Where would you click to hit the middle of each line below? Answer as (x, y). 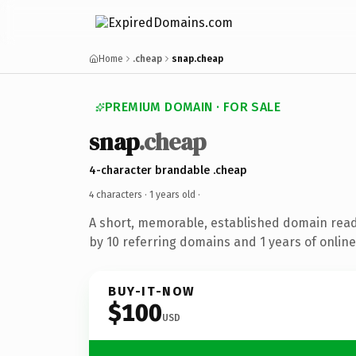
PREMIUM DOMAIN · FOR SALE (193, 107)
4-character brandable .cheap (168, 170)
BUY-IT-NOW (152, 291)
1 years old (172, 194)
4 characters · (119, 194)
